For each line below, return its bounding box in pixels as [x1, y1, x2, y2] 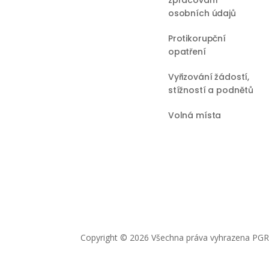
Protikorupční [168, 32, 226, 44]
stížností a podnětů [168, 83, 254, 96]
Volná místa [168, 109, 222, 121]
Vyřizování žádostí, [168, 70, 250, 83]
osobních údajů [168, 7, 236, 19]
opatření [168, 45, 206, 58]
